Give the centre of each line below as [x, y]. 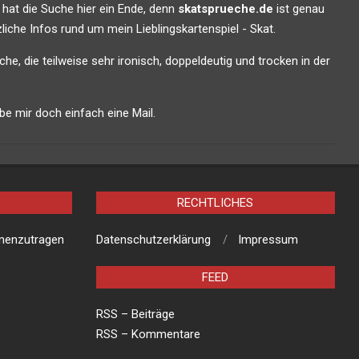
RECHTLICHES [216, 203]
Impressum [268, 240]
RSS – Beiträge [135, 315]
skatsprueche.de [225, 9]
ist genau [298, 9]
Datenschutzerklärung [153, 240]
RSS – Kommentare [148, 335]
